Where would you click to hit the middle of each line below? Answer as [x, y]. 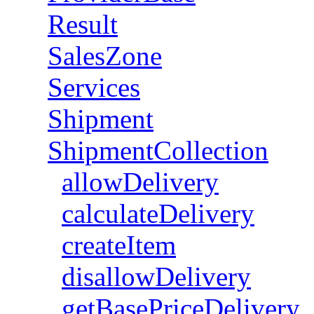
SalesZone [105, 56]
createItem [119, 245]
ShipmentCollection [158, 150]
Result [83, 24]
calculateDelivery [158, 213]
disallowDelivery [156, 277]
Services [94, 87]
